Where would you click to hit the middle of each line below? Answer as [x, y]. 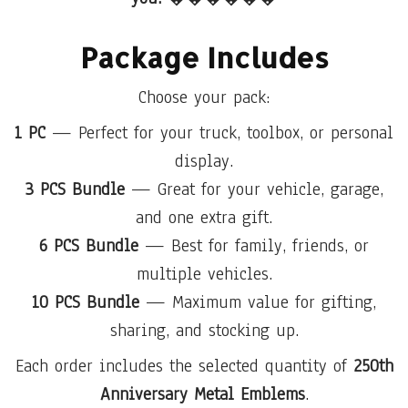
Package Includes [204, 57]
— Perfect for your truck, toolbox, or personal [219, 133]
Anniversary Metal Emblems [202, 394]
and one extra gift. [204, 217]
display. [204, 161]
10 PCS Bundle [86, 302]
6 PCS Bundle [89, 245]
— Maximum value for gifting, [258, 302]
